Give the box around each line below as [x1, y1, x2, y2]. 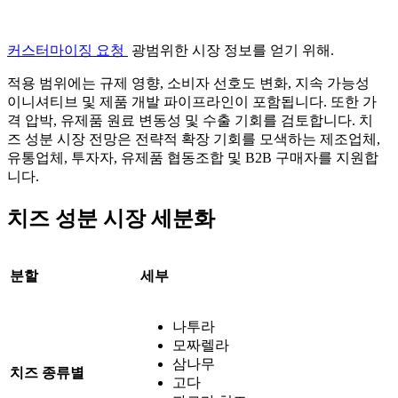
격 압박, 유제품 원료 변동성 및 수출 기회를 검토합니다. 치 [7, 112, 373, 128]
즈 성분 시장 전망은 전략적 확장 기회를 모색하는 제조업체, [7, 131, 380, 147]
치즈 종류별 [10, 364, 84, 380]
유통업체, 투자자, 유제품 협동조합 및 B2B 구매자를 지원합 [7, 149, 378, 165]
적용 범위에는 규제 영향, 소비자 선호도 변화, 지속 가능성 [7, 75, 370, 91]
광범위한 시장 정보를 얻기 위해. [128, 42, 334, 58]
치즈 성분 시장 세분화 [7, 206, 215, 230]
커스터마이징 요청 [7, 42, 128, 58]
